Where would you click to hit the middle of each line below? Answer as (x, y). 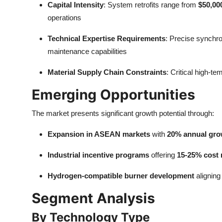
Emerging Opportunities (113, 95)
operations (64, 18)
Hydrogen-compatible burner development (121, 176)
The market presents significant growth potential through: (123, 113)
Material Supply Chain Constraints (107, 72)
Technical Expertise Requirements (107, 38)
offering (163, 155)
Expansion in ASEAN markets (99, 134)
